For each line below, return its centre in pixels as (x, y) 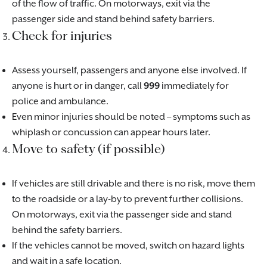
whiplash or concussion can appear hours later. (111, 133)
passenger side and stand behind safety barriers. (113, 19)
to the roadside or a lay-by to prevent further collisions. (128, 199)
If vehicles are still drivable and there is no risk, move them (133, 184)
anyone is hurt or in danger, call (78, 86)
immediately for (194, 86)
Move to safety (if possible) (89, 149)
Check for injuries (62, 35)
